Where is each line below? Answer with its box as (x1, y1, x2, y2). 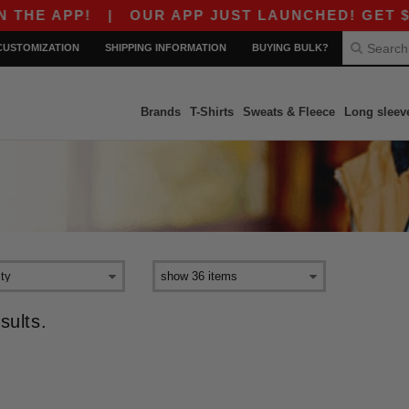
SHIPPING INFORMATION (105, 42, 226, 53)
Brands (140, 105, 181, 119)
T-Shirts (189, 105, 234, 119)
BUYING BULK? (252, 42, 329, 53)
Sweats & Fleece (242, 105, 335, 119)
